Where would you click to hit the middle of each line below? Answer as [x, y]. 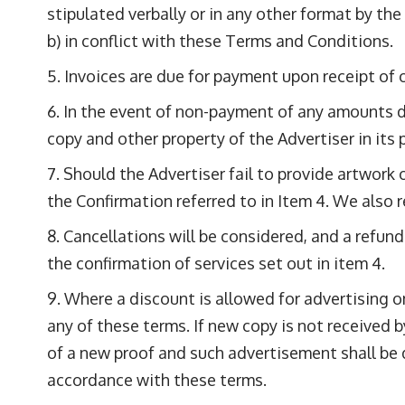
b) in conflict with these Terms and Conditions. [220, 41]
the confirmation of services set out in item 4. [216, 263]
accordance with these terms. [157, 380]
